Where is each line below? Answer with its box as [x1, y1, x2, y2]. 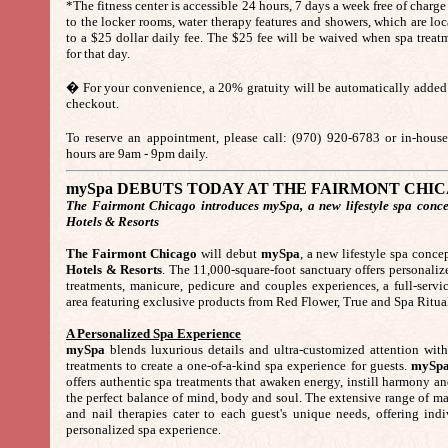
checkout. [66, 96, 119, 111]
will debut [196, 246, 261, 261]
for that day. [66, 46, 130, 61]
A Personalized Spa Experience [66, 326, 241, 341]
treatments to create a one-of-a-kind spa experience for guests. [66, 358, 411, 373]
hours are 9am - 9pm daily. [66, 146, 208, 161]
